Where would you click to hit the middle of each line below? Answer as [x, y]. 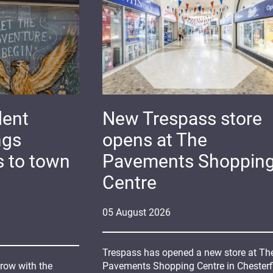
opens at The [154, 140]
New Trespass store [182, 119]
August [131, 213]
